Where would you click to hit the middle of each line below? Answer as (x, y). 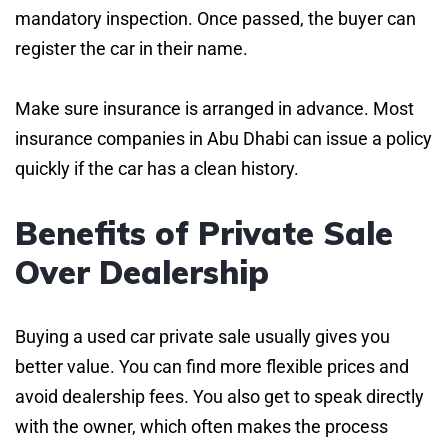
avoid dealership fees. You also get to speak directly (219, 396)
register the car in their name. (131, 48)
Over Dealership (142, 271)
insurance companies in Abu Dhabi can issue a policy (223, 138)
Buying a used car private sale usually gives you (202, 336)
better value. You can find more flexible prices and (212, 366)
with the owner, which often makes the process (201, 426)
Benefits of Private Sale (204, 232)
